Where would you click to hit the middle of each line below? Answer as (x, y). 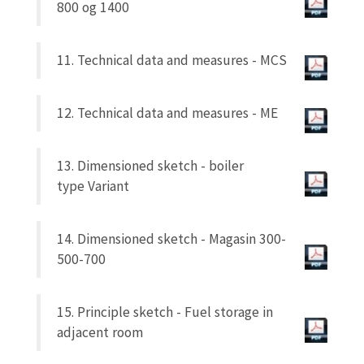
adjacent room (100, 332)
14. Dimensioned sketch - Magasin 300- (171, 238)
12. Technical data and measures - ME (167, 113)
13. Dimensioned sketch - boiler (150, 165)
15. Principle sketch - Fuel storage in (165, 312)
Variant (108, 186)
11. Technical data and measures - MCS (172, 60)
